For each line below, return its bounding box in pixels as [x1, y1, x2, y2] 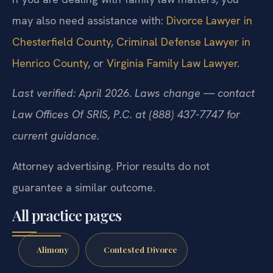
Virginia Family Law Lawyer [107, 79, 237, 93]
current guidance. [12, 152, 99, 166]
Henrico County [12, 79, 88, 93]
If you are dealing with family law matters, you [12, 15, 239, 29]
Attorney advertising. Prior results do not [12, 182, 210, 196]
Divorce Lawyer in [166, 36, 252, 51]
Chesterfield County [12, 57, 111, 72]
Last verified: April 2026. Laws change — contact [12, 109, 255, 124]
